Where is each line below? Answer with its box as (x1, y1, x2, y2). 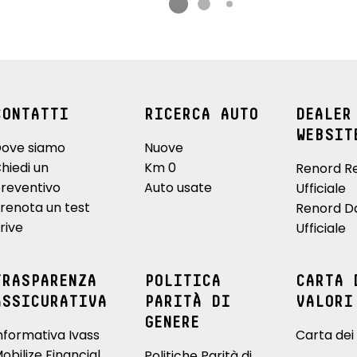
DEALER (296, 106, 351, 123)
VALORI (296, 293, 353, 310)
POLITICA (143, 273, 221, 289)
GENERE (143, 314, 199, 331)
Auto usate (143, 178, 212, 197)
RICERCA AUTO (143, 106, 258, 123)
